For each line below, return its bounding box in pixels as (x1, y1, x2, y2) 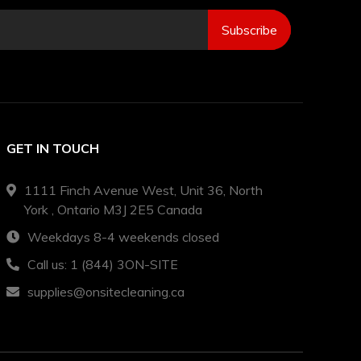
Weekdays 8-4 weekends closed (27, 228, 219, 245)
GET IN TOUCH (6, 139, 99, 156)
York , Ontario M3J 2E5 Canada (24, 201, 202, 218)
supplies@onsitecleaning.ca (27, 283, 185, 300)
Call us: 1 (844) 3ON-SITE (27, 255, 178, 272)
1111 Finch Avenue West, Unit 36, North (24, 181, 263, 198)
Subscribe (222, 21, 277, 38)
